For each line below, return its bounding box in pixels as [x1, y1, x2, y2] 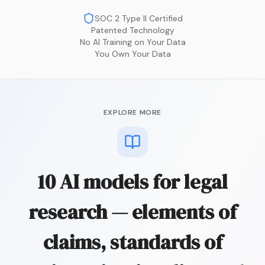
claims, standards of [43, 228, 222, 256]
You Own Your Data [94, 49, 171, 60]
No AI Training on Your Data [79, 37, 186, 48]
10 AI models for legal [37, 168, 228, 196]
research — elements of [28, 198, 237, 226]
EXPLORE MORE [103, 108, 162, 118]
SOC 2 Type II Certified [94, 13, 183, 24]
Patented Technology [91, 25, 174, 36]
